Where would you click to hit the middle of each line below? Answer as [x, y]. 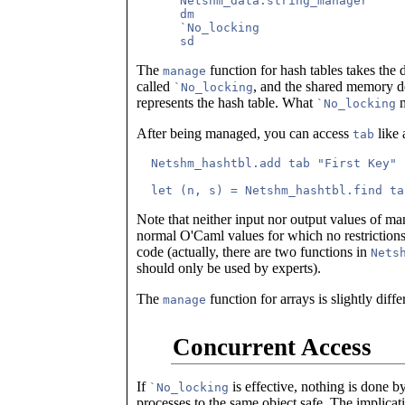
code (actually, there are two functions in [254, 252]
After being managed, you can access [245, 134]
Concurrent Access [272, 347]
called [155, 87]
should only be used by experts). [229, 268]
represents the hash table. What [226, 103]
